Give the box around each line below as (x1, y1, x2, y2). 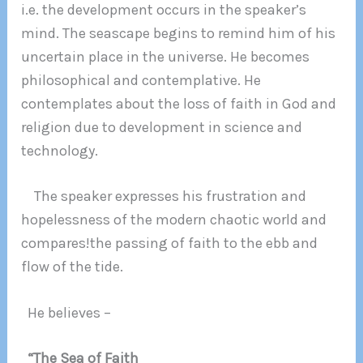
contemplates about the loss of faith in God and (21, 95, 337, 113)
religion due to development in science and (21, 118, 303, 137)
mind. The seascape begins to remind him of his (21, 24, 336, 43)
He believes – (21, 303, 115, 322)
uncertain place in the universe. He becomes (21, 48, 310, 66)
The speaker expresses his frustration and (21, 187, 307, 206)
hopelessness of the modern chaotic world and (21, 211, 327, 229)
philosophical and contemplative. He (21, 71, 262, 90)
